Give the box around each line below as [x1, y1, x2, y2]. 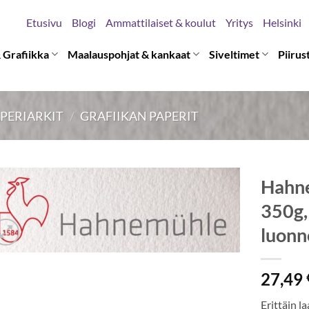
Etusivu [26, 16, 62, 29]
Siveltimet [209, 47, 260, 61]
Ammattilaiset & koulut [105, 16, 216, 29]
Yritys [225, 16, 253, 29]
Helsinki [262, 16, 301, 29]
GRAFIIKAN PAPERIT [80, 108, 199, 123]
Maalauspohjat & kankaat [68, 47, 191, 61]
